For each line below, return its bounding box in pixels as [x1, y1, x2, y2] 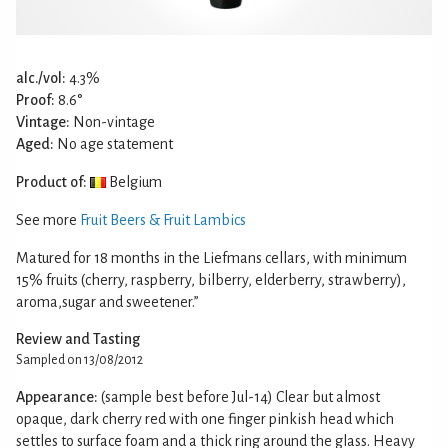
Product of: [16, 173, 87, 190]
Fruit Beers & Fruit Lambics [80, 211, 246, 228]
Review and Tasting [16, 330, 140, 347]
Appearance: [16, 388, 98, 405]
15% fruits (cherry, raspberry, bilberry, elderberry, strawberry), [16, 271, 406, 288]
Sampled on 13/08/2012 [16, 352, 143, 367]
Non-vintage [70, 113, 155, 130]
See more [16, 211, 80, 228]
